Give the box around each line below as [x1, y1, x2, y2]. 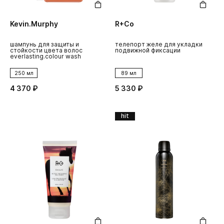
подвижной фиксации [115, 46, 180, 54]
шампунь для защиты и [10, 40, 79, 48]
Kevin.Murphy [10, 19, 58, 28]
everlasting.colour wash [10, 52, 81, 60]
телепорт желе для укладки [115, 40, 202, 48]
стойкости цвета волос [10, 46, 82, 54]
